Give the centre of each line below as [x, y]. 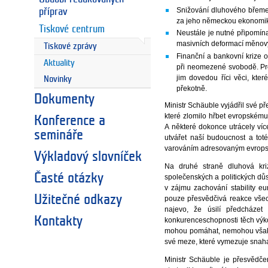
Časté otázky [69, 178]
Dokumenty [64, 99]
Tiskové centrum [71, 29]
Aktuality [59, 63]
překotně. [192, 88]
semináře [59, 135]
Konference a [70, 121]
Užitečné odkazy [78, 200]
